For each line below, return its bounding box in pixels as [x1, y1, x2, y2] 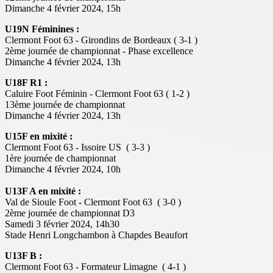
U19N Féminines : [5, 23, 79, 34]
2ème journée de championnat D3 [5, 207, 135, 218]
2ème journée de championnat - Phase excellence [5, 45, 196, 56]
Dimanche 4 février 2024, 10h [5, 163, 121, 174]
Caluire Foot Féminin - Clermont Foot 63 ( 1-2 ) [5, 88, 192, 99]
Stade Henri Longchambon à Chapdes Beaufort [5, 229, 190, 240]
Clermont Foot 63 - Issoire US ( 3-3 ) [5, 141, 150, 152]
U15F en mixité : [5, 130, 73, 141]
